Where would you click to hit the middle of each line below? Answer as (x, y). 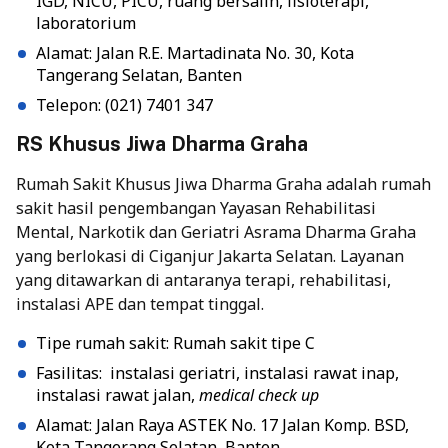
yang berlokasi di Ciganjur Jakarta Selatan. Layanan (210, 256)
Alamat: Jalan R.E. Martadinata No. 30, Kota (195, 53)
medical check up (259, 395)
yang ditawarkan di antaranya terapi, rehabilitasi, (203, 280)
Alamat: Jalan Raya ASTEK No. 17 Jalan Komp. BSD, (222, 425)
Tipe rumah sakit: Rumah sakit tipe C (175, 343)
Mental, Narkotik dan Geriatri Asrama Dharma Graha (216, 232)
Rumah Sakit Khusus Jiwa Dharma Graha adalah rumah (223, 184)
